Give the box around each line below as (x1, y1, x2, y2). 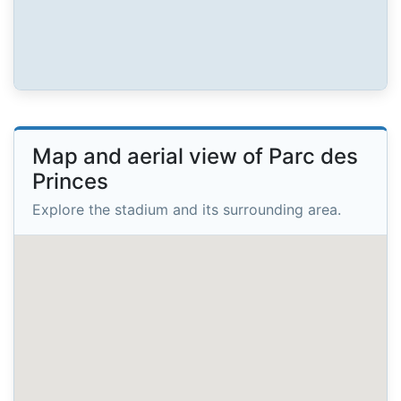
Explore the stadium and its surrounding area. (32, 200, 341, 218)
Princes (32, 168, 108, 195)
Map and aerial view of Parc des (32, 143, 358, 170)
